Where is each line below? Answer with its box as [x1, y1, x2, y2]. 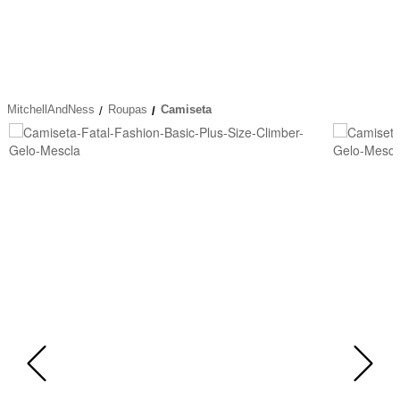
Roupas [108, 103, 147, 117]
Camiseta [161, 103, 212, 117]
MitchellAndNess [7, 103, 95, 117]
